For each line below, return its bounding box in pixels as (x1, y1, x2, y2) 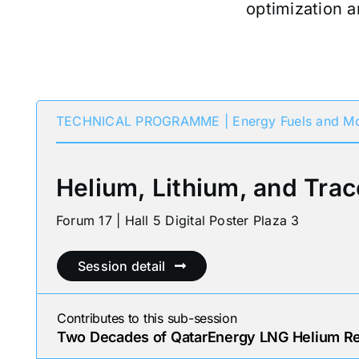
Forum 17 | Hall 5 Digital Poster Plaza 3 (56, 212, 300, 228)
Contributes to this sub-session (57, 310, 237, 327)
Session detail (78, 258, 166, 274)
